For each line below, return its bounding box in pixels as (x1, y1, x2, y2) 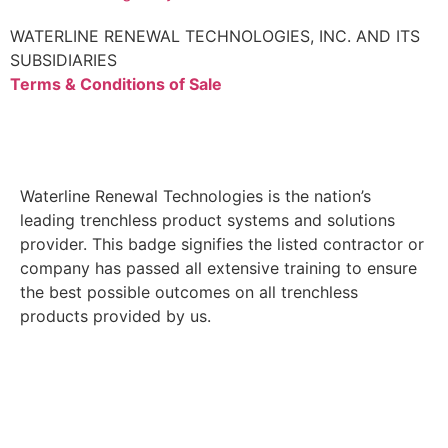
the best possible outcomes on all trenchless (20, 282, 358, 303)
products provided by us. (20, 306, 211, 327)
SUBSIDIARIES (10, 49, 117, 70)
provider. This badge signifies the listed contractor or (20, 234, 424, 255)
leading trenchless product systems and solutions (20, 210, 395, 231)
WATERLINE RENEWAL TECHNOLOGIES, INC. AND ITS (10, 25, 420, 46)
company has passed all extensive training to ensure (20, 258, 417, 279)
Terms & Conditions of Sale (10, 73, 222, 94)
